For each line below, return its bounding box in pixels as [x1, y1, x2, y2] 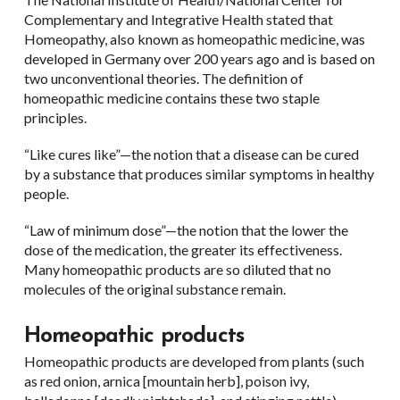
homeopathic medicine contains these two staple [23, 88, 320, 106]
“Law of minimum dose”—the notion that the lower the [23, 221, 348, 238]
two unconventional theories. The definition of [23, 69, 304, 87]
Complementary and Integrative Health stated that [23, 10, 333, 28]
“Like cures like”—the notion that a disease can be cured [23, 145, 359, 162]
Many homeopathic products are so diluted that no [23, 260, 331, 278]
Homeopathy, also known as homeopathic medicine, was [23, 29, 365, 47]
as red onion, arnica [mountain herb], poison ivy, [23, 371, 309, 389]
